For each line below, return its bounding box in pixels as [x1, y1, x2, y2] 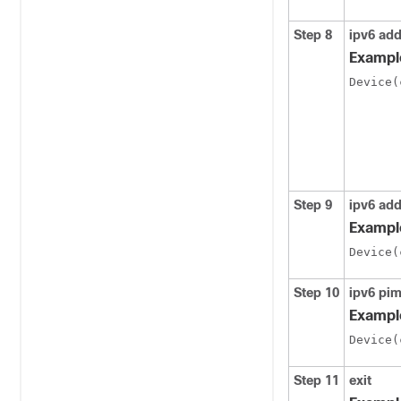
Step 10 [294, 286, 339, 300]
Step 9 [294, 198, 332, 212]
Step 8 [294, 28, 332, 42]
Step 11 [294, 373, 339, 388]
